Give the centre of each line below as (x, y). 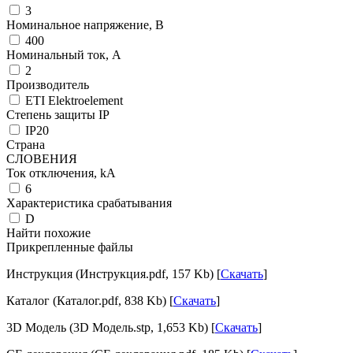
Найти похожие (48, 232)
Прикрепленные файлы (70, 247)
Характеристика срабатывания (89, 203)
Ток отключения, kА (61, 173)
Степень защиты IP (58, 114)
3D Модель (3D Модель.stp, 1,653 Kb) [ (111, 327)
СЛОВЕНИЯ (42, 158)
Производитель (48, 84)
